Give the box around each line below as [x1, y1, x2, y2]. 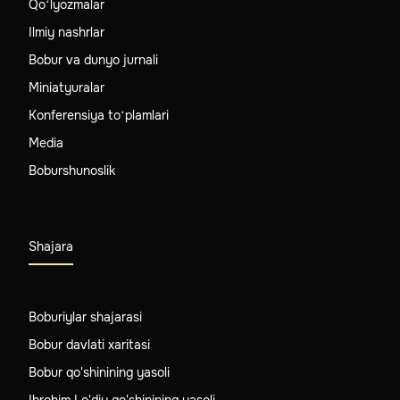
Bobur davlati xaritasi [29, 336, 150, 353]
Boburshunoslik [29, 162, 115, 179]
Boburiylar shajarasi [29, 308, 142, 325]
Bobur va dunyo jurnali [29, 51, 158, 68]
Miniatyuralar [29, 79, 104, 96]
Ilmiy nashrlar [29, 23, 104, 40]
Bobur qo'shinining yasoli [29, 363, 170, 380]
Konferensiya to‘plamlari [29, 106, 169, 123]
